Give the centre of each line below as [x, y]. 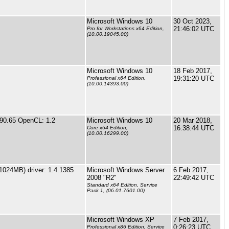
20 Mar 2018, [193, 120]
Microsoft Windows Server [126, 170]
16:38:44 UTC [194, 128]
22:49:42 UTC [194, 178]
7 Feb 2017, [191, 220]
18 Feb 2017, [193, 71]
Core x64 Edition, [107, 128]
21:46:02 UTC [194, 29]
